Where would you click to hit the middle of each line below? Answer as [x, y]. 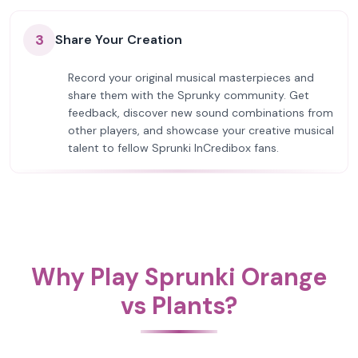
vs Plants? [179, 306]
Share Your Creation [119, 40]
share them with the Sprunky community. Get [189, 95]
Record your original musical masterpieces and [191, 78]
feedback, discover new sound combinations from [201, 113]
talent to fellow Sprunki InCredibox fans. [173, 148]
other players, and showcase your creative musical [201, 130]
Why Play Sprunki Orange [179, 277]
